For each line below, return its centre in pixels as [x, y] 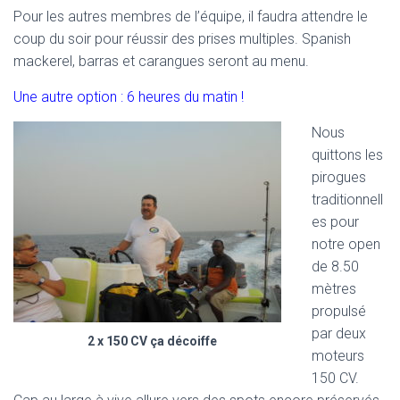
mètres [334, 288]
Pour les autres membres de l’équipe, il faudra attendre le [191, 16]
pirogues [339, 177]
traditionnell [347, 199]
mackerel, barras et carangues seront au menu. [161, 61]
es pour [335, 221]
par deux [339, 333]
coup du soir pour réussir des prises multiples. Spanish [182, 38]
